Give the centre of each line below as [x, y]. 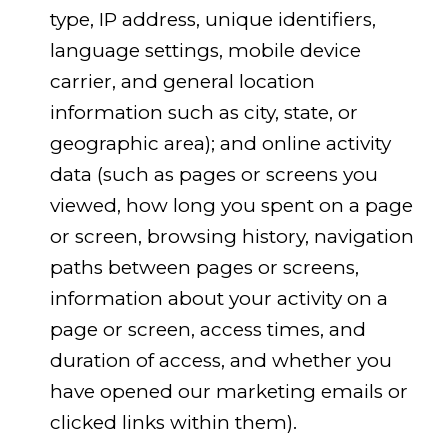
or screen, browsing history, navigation [231, 237]
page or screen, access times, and [207, 330]
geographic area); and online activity [220, 144]
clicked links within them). [173, 423]
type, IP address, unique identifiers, [212, 20]
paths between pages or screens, [204, 268]
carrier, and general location [182, 82]
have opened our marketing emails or [228, 392]
